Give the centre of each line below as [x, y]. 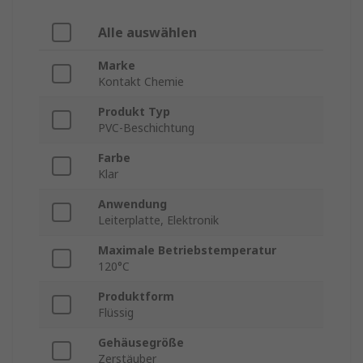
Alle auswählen [147, 33]
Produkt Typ [134, 112]
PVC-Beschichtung [146, 128]
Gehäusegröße [141, 343]
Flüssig [116, 313]
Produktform [136, 297]
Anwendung [132, 204]
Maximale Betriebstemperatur [187, 250]
